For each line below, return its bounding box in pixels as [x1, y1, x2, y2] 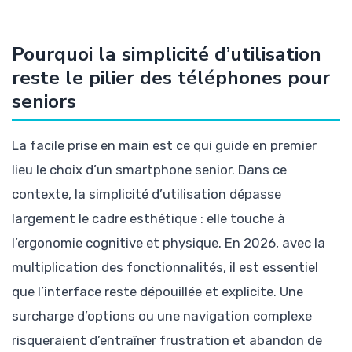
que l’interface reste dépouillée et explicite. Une [12, 283, 303, 299]
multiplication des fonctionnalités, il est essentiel [12, 258, 318, 275]
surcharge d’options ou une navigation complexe [12, 307, 312, 324]
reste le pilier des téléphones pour [12, 64, 330, 91]
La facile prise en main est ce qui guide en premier [12, 137, 317, 153]
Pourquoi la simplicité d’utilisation [12, 40, 321, 68]
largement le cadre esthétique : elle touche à [12, 210, 285, 226]
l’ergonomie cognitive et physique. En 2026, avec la [12, 234, 325, 251]
